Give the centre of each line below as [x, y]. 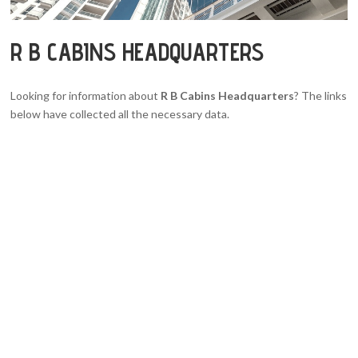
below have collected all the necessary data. [120, 113]
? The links [321, 95]
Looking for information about [86, 95]
